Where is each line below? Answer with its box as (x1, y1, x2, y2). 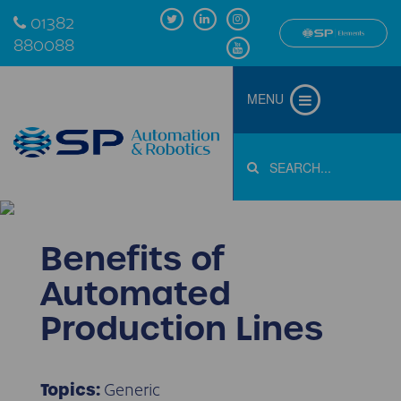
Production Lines (40, 305, 323, 352)
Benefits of (40, 235, 225, 282)
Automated (40, 270, 231, 317)
